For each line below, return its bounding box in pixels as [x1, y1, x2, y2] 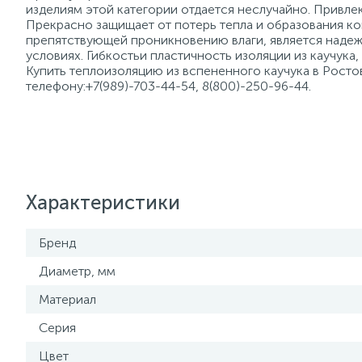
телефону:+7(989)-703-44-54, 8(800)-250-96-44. [26, 78, 311, 94]
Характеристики [26, 191, 180, 214]
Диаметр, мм [39, 263, 116, 279]
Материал [39, 292, 96, 307]
